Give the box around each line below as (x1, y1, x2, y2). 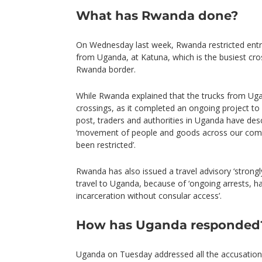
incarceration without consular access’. (76, 190, 222, 201)
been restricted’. (76, 139, 136, 150)
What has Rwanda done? (76, 8, 238, 23)
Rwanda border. (76, 64, 136, 75)
